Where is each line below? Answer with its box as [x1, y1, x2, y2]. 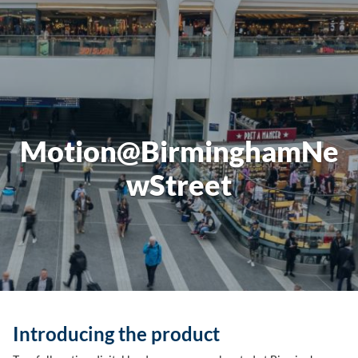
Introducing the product [13, 322, 220, 345]
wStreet [126, 167, 232, 202]
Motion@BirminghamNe [19, 133, 339, 169]
